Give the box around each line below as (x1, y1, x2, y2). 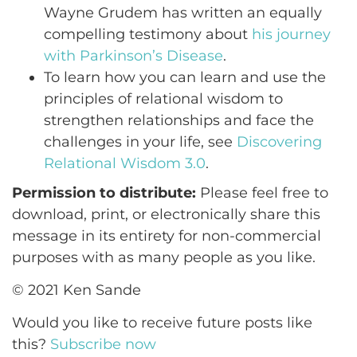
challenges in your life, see (44, 132, 237, 151)
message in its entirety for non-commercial (12, 226, 321, 245)
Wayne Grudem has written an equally (44, 3, 322, 22)
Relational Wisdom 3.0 (44, 154, 206, 172)
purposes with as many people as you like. (12, 248, 316, 266)
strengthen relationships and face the (44, 111, 314, 129)
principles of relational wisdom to (44, 89, 283, 108)
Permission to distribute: (12, 183, 196, 202)
